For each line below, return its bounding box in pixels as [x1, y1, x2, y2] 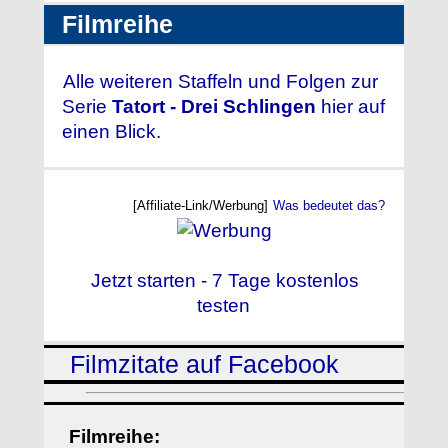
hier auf [316, 96, 385, 118]
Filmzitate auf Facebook [70, 350, 340, 378]
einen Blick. [62, 121, 161, 143]
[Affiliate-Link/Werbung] [133, 198, 272, 214]
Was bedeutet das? [273, 198, 385, 214]
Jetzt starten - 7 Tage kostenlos [90, 270, 359, 292]
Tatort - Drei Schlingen [112, 96, 316, 118]
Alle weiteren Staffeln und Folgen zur [63, 71, 378, 93]
